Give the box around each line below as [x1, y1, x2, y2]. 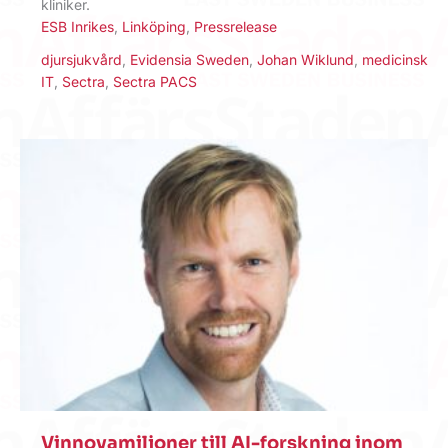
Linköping [122, 17, 186, 35]
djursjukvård [41, 50, 122, 68]
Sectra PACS [113, 72, 197, 90]
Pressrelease [194, 17, 277, 35]
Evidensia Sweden [130, 50, 249, 68]
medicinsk [362, 50, 428, 68]
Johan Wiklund [257, 50, 354, 68]
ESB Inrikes [41, 17, 114, 35]
